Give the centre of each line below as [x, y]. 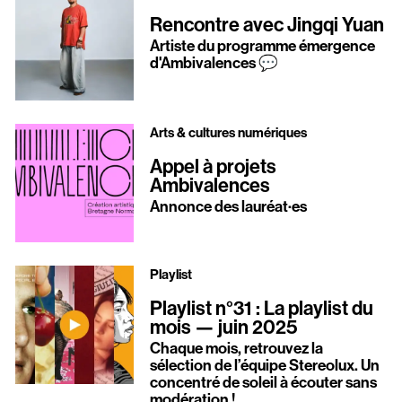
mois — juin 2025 [223, 326]
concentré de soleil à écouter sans [263, 382]
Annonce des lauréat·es [228, 206]
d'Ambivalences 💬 [214, 62]
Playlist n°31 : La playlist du [261, 307]
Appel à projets [213, 166]
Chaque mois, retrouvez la [236, 348]
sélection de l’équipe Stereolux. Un [264, 365]
